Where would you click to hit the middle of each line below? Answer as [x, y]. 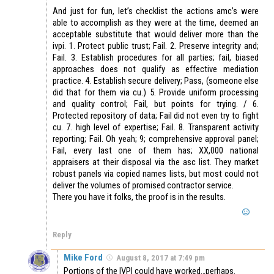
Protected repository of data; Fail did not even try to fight [156, 116]
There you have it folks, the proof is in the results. [139, 197]
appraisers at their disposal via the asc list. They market [156, 162]
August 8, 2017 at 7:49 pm [161, 258]
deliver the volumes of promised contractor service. [143, 186]
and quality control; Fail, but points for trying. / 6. [156, 104]
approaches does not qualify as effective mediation [156, 69]
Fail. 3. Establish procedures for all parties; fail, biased [156, 58]
